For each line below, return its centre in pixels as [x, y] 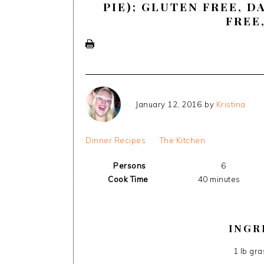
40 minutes [219, 179]
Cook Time [128, 179]
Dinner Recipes [115, 140]
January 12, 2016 [169, 104]
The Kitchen [182, 140]
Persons [130, 166]
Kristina [231, 104]
